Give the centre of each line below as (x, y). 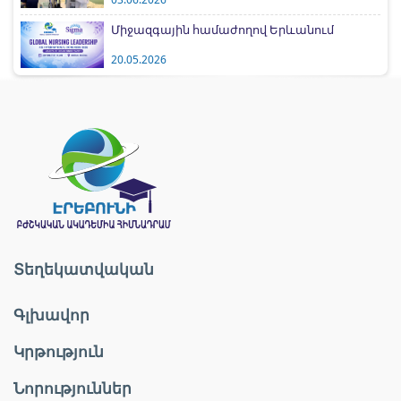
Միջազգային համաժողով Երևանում (222, 29)
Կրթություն (59, 351)
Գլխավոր (51, 315)
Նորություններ (73, 388)
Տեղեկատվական (84, 269)
